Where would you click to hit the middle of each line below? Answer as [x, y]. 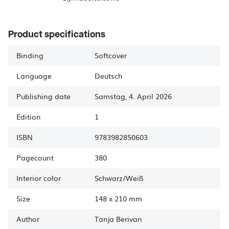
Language [34, 76]
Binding [30, 55]
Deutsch [108, 76]
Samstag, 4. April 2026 [133, 96]
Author [28, 219]
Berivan [129, 219]
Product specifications [57, 35]
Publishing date [43, 96]
